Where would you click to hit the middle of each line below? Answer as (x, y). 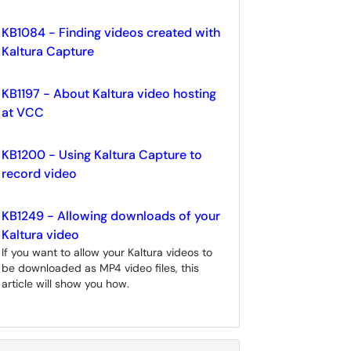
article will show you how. (65, 284)
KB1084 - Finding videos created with (111, 33)
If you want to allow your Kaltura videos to (107, 252)
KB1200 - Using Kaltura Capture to (102, 155)
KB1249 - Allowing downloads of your (111, 216)
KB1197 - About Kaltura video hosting (109, 94)
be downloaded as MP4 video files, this (100, 268)
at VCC (23, 112)
